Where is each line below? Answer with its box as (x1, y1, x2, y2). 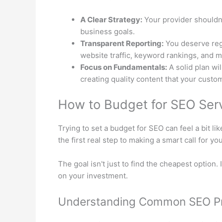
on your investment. (58, 171, 128, 181)
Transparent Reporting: (80, 38, 164, 48)
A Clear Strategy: (80, 14, 142, 24)
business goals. (80, 26, 135, 36)
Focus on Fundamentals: (80, 62, 167, 72)
